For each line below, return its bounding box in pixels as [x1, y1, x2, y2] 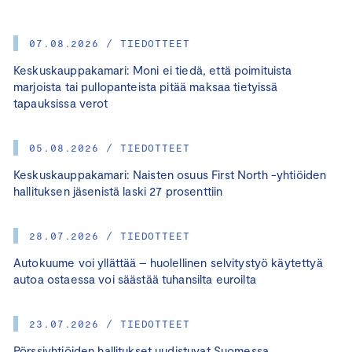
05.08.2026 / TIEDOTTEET [29, 141, 190, 154]
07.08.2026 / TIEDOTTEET [29, 36, 190, 49]
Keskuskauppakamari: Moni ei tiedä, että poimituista [13, 62, 292, 77]
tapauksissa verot [13, 95, 108, 110]
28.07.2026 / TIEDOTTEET [29, 229, 190, 242]
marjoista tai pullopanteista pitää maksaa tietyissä [13, 79, 278, 93]
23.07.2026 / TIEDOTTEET [29, 317, 190, 330]
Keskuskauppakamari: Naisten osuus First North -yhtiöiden [13, 167, 327, 181]
